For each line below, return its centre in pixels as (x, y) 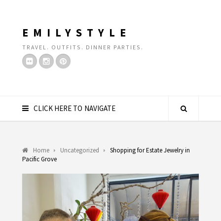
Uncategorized (79, 150)
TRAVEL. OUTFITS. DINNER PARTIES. (83, 47)
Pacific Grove (39, 159)
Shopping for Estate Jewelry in (150, 150)
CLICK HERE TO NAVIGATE (74, 108)
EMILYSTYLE (76, 33)
